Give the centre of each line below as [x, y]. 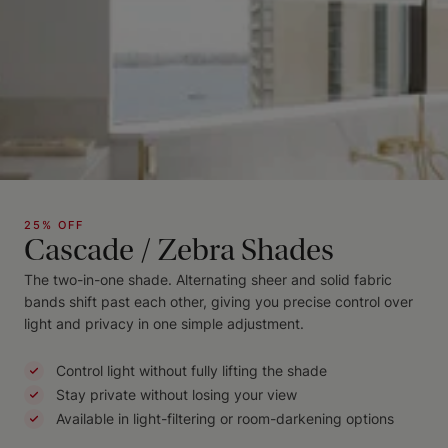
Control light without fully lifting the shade [191, 370]
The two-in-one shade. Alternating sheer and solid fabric [208, 279]
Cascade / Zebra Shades [179, 250]
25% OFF [54, 225]
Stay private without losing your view [176, 394]
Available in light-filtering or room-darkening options [225, 418]
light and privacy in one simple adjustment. [164, 323]
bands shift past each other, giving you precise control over [218, 301]
